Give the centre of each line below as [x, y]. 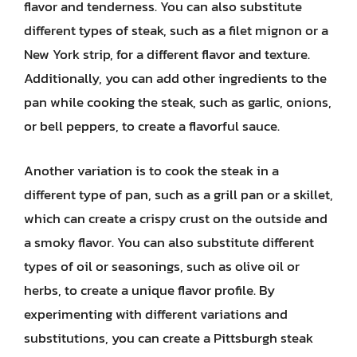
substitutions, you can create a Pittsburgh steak [169, 337]
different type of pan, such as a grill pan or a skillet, [178, 194]
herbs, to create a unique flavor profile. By [149, 290]
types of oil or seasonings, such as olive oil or [162, 266]
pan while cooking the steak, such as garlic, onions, [178, 102]
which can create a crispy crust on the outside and [176, 218]
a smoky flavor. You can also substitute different [169, 242]
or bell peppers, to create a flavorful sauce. [152, 126]
